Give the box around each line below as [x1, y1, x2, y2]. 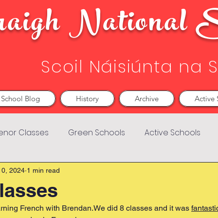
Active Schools [145, 127, 200, 138]
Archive [135, 94, 159, 103]
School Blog [1, 94, 40, 103]
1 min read [27, 166, 60, 174]
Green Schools [68, 127, 125, 138]
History [76, 94, 99, 103]
